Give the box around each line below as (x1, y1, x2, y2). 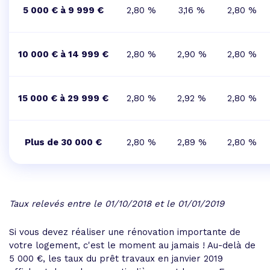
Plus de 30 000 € (25, 137, 102, 148)
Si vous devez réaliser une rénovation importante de (9, 227, 240, 237)
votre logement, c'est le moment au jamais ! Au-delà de (9, 240, 256, 251)
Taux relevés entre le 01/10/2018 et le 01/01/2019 (9, 198, 224, 209)
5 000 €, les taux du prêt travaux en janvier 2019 (9, 253, 223, 264)
